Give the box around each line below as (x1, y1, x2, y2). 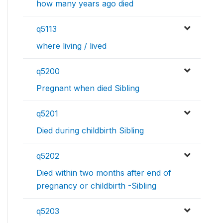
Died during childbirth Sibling (36, 125, 144, 135)
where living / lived (36, 41, 107, 51)
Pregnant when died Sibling (36, 83, 139, 93)
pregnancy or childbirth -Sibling (36, 181, 156, 191)
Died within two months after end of (36, 168, 171, 178)
